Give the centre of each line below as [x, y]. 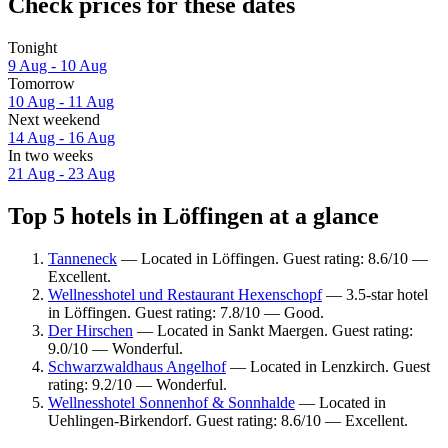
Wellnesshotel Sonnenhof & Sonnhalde [171, 402]
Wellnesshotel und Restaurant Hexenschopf [185, 294]
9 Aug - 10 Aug [57, 66]
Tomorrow [41, 84]
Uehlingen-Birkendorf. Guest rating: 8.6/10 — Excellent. [228, 420]
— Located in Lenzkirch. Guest [328, 366]
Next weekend [54, 120]
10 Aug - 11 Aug [61, 102]
